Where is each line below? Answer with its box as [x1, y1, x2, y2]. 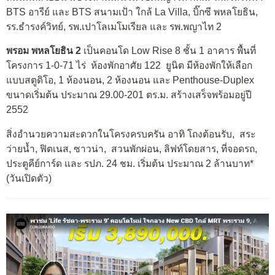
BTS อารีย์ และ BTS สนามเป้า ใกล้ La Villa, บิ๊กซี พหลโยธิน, [6, 6, 258, 17]
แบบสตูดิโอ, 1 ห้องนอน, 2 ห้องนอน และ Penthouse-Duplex [6, 75, 254, 86]
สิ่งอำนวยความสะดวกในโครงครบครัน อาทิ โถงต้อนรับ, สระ [6, 129, 255, 140]
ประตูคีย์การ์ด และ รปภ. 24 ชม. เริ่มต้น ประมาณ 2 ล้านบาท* [6, 158, 254, 169]
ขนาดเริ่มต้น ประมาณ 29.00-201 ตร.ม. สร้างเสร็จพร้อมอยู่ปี [6, 90, 252, 101]
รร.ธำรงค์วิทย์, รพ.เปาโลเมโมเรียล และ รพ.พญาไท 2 [6, 21, 222, 32]
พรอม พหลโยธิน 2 [6, 45, 81, 56]
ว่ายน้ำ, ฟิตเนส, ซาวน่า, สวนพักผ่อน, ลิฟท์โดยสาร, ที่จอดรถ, [6, 144, 257, 155]
